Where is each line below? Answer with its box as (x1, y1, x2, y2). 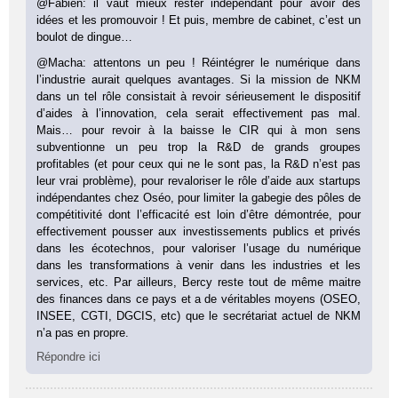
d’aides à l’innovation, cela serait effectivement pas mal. (36, 106, 361, 120)
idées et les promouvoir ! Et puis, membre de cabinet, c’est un (36, 12, 361, 27)
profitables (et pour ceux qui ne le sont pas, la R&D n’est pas (36, 156, 361, 171)
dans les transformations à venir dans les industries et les (36, 258, 361, 272)
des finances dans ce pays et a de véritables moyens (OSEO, (36, 291, 361, 306)
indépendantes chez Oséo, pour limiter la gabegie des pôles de (36, 190, 361, 204)
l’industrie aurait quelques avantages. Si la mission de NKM (36, 72, 361, 86)
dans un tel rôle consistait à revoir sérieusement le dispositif (36, 89, 361, 103)
